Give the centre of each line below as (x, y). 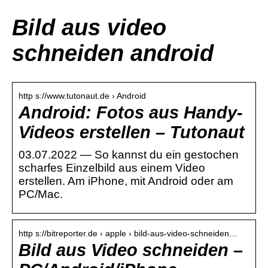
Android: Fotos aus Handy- (131, 112)
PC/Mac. (41, 194)
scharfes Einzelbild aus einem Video (112, 167)
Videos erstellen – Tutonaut (132, 132)
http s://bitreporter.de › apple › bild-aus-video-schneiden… (128, 233)
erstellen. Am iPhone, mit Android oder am (126, 181)
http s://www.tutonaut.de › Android (82, 95)
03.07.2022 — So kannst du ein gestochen (129, 154)
